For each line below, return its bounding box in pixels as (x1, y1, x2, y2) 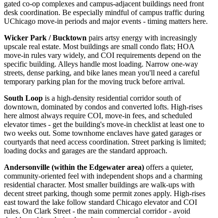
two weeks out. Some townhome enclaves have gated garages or (4, 129, 201, 138)
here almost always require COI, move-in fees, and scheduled (4, 111, 192, 120)
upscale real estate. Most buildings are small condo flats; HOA (4, 42, 194, 51)
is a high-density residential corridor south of (43, 94, 181, 103)
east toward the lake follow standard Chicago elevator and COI (4, 198, 197, 207)
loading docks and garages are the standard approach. (4, 146, 167, 155)
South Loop (4, 94, 43, 103)
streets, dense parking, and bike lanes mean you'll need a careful (4, 69, 200, 77)
